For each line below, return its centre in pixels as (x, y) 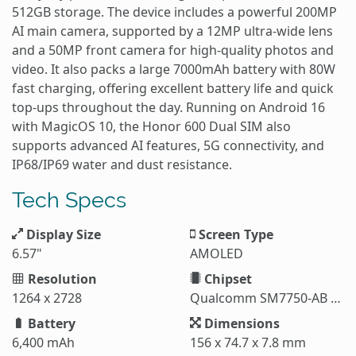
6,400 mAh (43, 342)
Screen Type (234, 234)
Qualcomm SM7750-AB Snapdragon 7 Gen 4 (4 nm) (336, 298)
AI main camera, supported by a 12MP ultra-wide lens (172, 31)
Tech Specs (69, 199)
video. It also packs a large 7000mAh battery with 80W (174, 69)
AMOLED (217, 253)
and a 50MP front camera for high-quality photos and (173, 50)
